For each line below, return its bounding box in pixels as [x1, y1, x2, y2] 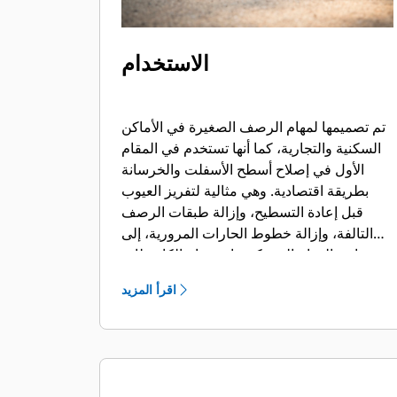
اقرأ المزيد [121, 281, 176, 298]
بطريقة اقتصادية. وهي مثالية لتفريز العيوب [121, 181, 369, 200]
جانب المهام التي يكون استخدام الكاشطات [121, 245, 368, 264]
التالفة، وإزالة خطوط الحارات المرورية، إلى [121, 223, 373, 243]
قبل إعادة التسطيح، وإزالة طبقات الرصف [121, 202, 363, 222]
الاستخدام [121, 48, 209, 77]
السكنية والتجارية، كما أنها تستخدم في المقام [121, 138, 381, 158]
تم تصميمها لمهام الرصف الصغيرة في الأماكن [121, 117, 385, 136]
